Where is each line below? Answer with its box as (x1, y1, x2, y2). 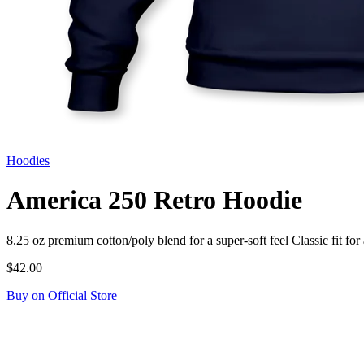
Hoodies (6, 154, 50, 167)
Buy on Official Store (6, 288, 117, 302)
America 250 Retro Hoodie (6, 185, 302, 215)
